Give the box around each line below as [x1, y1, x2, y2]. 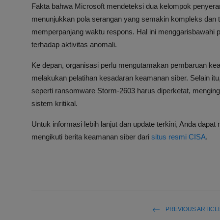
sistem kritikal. [31, 99, 78, 108]
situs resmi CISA [151, 133, 206, 141]
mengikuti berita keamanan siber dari [31, 133, 151, 141]
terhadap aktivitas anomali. [31, 40, 117, 49]
